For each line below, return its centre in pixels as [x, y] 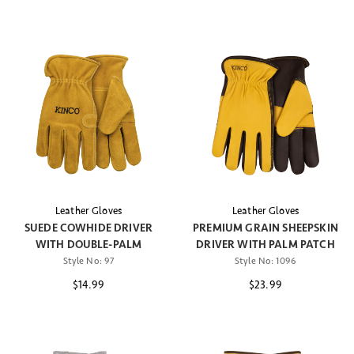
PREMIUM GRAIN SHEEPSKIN [265, 228]
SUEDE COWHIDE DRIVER [88, 228]
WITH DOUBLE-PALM [88, 245]
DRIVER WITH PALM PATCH [265, 245]
